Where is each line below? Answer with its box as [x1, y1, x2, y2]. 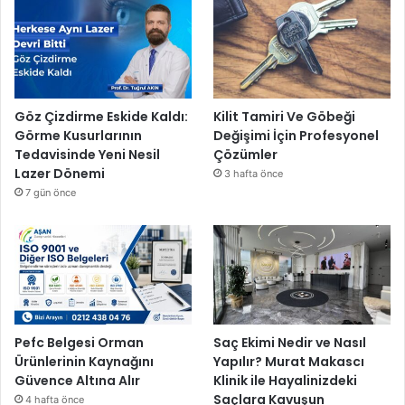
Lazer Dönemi [14, 164, 105, 183]
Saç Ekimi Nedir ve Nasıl [213, 334, 367, 353]
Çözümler [213, 145, 278, 164]
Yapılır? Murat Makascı [213, 353, 365, 372]
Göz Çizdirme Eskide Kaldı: [14, 107, 188, 126]
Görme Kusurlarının [14, 126, 142, 145]
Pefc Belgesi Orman [14, 334, 144, 353]
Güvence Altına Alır [14, 372, 140, 391]
